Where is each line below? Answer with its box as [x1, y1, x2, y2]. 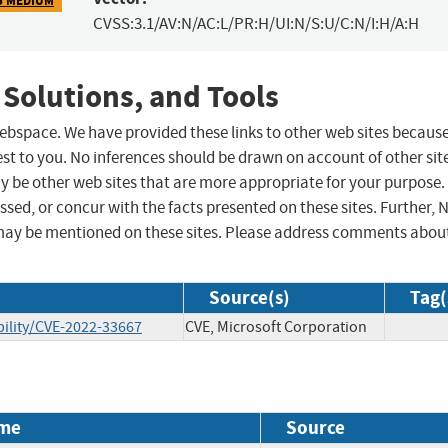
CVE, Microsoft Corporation [185, 317, 367, 338]
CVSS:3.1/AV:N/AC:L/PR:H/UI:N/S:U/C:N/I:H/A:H [92, 13, 419, 35]
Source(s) [209, 285, 290, 311]
